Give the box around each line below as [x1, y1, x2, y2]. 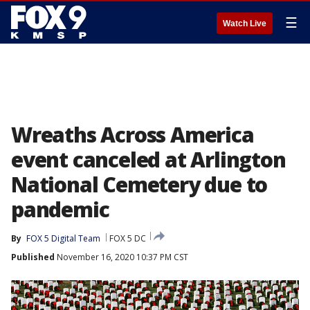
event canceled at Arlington [11, 145, 286, 174]
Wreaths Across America [11, 120, 254, 149]
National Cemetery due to [11, 170, 268, 199]
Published [11, 251, 55, 263]
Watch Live [223, 19, 266, 28]
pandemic [11, 195, 109, 224]
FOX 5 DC [109, 232, 146, 244]
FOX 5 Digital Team [26, 232, 100, 244]
